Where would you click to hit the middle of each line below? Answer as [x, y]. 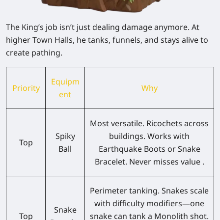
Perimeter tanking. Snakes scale [149, 191]
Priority [26, 88]
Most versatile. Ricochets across [149, 124]
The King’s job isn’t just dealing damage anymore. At [103, 27]
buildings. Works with [149, 136]
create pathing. [34, 53]
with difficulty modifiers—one [149, 204]
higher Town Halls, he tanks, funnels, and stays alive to [107, 40]
